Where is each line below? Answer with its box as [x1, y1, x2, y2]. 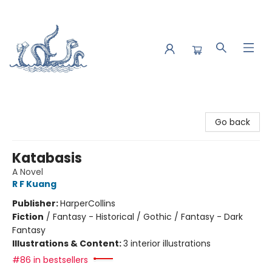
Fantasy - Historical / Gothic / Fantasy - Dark [53, 211, 243, 223]
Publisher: [12, 197, 60, 209]
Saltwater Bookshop [9, 103, 92, 115]
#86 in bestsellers [12, 254, 88, 266]
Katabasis [12, 149, 82, 168]
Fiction [12, 211, 44, 223]
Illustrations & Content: [12, 237, 123, 250]
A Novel [12, 166, 43, 178]
